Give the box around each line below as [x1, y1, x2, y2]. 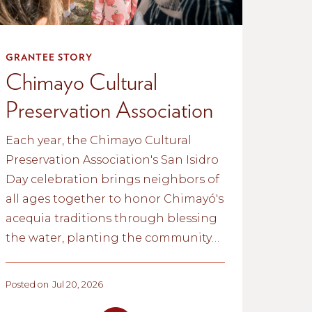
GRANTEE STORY [6, 51, 93, 63]
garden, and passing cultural [6, 250, 174, 264]
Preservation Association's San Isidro [6, 153, 219, 166]
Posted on [6, 279, 49, 290]
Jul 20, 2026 [52, 279, 104, 290]
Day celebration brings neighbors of [6, 172, 220, 186]
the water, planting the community [6, 231, 212, 244]
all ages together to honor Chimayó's [6, 192, 224, 205]
